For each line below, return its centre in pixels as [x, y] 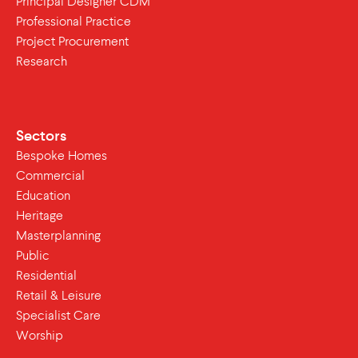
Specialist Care [58, 316]
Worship [40, 336]
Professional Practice [74, 22]
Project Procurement [72, 42]
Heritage [40, 217]
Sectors [41, 136]
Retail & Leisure [59, 296]
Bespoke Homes [62, 157]
